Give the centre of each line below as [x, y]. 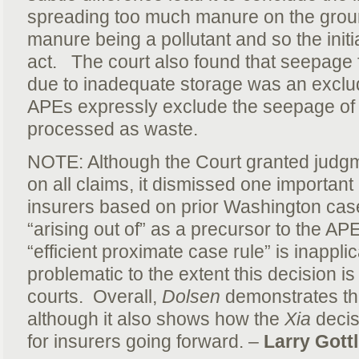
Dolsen [191, 297]
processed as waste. [113, 129]
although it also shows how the [156, 319]
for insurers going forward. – [145, 342]
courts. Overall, [95, 297]
